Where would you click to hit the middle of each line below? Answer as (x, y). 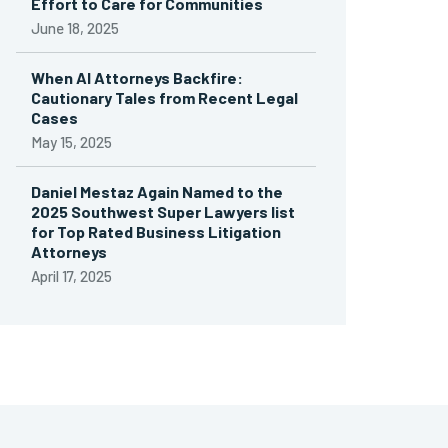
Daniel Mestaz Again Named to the (157, 191)
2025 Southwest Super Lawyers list (163, 211)
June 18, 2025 (75, 28)
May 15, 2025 (71, 142)
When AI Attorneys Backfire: (137, 77)
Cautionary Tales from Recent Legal (164, 97)
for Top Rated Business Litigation (156, 231)
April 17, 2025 (71, 276)
